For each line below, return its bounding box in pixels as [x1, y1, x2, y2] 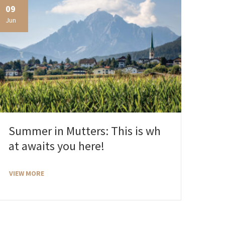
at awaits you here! [9, 138, 105, 154]
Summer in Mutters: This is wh [9, 123, 161, 139]
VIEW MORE [9, 169, 45, 178]
